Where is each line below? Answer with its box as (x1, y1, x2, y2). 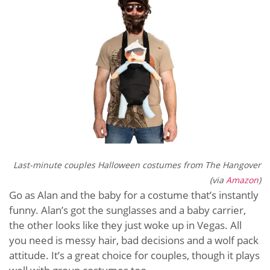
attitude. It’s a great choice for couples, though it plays (9, 248, 260, 262)
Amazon (226, 174, 259, 186)
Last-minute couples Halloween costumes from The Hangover (13, 159, 261, 171)
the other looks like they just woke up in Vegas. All (9, 218, 242, 232)
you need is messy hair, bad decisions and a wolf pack (9, 233, 259, 247)
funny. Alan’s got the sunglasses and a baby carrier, (9, 202, 246, 217)
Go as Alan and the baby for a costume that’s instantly (9, 187, 259, 202)
